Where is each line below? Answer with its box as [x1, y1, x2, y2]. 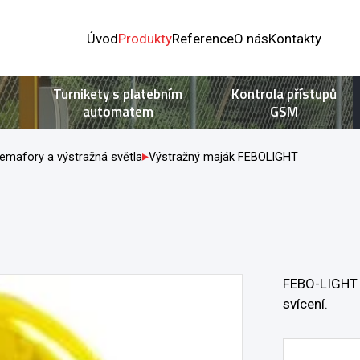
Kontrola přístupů [231, 83, 337, 104]
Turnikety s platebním [53, 83, 183, 104]
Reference [171, 30, 234, 47]
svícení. [282, 295, 328, 312]
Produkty [117, 30, 172, 47]
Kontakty [268, 30, 321, 47]
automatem [82, 100, 153, 122]
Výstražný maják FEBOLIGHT [149, 150, 298, 164]
